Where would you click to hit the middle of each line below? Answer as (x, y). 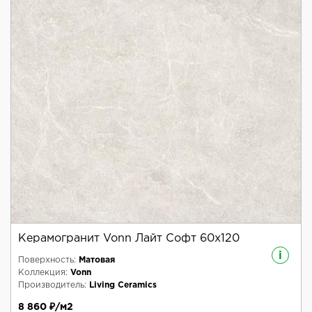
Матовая (97, 260)
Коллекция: (43, 273)
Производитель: (52, 286)
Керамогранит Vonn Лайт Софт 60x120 (129, 239)
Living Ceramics (123, 286)
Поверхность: (47, 260)
